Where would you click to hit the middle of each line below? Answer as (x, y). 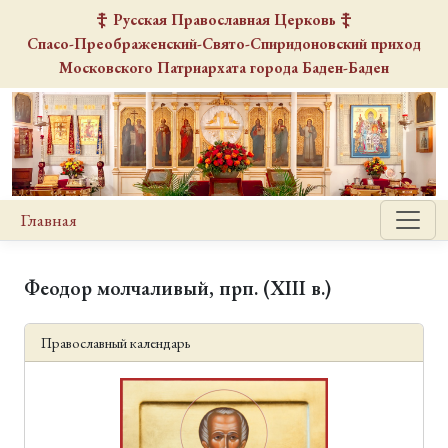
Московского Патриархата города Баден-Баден (224, 68)
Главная (48, 220)
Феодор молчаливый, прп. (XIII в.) (177, 288)
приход (394, 44)
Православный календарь (116, 343)
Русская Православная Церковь (224, 20)
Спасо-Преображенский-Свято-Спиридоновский (197, 44)
